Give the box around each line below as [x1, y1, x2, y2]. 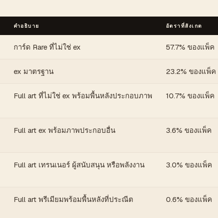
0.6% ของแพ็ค [166, 195, 212, 204]
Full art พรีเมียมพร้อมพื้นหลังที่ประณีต [14, 195, 133, 204]
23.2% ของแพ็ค [166, 67, 216, 76]
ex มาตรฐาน [14, 67, 54, 76]
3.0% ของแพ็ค [166, 160, 212, 169]
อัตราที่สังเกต [166, 22, 202, 29]
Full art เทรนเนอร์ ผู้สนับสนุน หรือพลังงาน [14, 160, 145, 169]
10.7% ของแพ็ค [166, 91, 215, 100]
